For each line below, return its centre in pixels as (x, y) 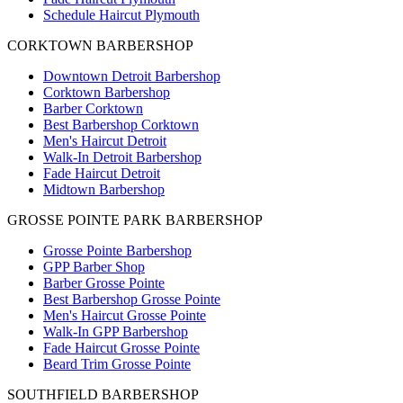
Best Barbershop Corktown (121, 125)
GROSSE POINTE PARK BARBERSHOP (135, 220)
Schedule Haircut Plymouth (121, 15)
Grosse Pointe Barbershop (117, 251)
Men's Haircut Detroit (105, 141)
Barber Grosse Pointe (104, 283)
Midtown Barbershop (104, 190)
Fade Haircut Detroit (102, 174)
